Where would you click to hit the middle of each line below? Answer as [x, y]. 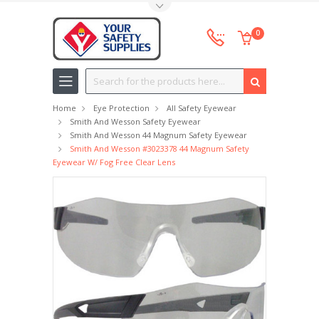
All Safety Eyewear [202, 108]
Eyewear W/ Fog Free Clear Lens [114, 162]
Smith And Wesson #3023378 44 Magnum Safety [159, 148]
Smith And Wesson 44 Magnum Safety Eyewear [158, 135]
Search [101, 76]
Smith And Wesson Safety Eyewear [135, 121]
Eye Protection [121, 108]
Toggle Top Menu [88, 10]
